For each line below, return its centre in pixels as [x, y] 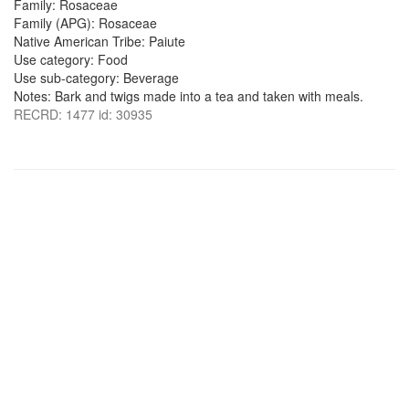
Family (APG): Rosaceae [85, 23]
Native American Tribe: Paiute [100, 41]
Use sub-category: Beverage [96, 78]
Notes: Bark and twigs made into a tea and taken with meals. [189, 96]
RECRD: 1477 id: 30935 [83, 114]
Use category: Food [71, 59]
